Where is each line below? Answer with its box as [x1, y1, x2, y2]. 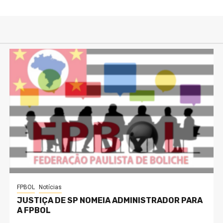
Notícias [38, 184, 62, 191]
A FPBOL [16, 206, 51, 215]
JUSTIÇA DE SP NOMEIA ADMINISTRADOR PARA [16, 196, 203, 205]
